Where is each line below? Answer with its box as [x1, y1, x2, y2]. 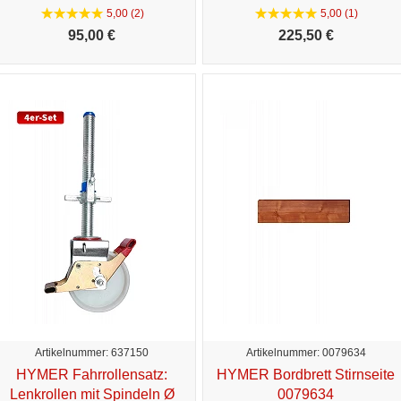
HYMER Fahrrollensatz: [16, 366, 167, 382]
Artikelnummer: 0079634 [245, 346, 366, 359]
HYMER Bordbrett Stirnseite [217, 366, 395, 382]
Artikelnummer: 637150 [35, 346, 149, 359]
